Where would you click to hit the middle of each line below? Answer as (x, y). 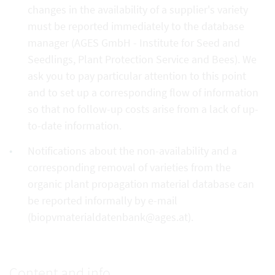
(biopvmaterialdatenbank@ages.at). (110, 217)
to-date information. (75, 125)
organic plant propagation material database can (141, 184)
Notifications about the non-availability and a (132, 150)
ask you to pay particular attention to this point (137, 76)
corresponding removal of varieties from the (129, 167)
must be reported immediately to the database (136, 26)
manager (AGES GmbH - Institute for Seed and (134, 42)
